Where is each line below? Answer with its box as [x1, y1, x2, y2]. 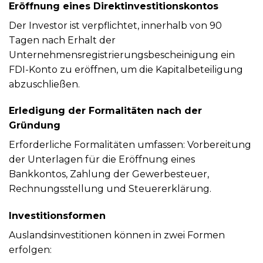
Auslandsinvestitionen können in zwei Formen [9, 230, 225, 241]
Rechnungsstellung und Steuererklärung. [9, 183, 211, 195]
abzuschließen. [9, 78, 80, 90]
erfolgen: [9, 244, 52, 256]
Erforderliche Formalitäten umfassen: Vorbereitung [9, 139, 251, 151]
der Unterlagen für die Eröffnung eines [9, 154, 195, 166]
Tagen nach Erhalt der [9, 34, 116, 46]
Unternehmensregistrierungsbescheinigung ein [9, 49, 235, 60]
